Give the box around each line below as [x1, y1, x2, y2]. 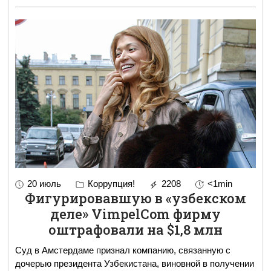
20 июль [27, 178, 61, 189]
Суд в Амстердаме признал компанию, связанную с [15, 244, 230, 255]
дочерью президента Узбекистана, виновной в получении [15, 258, 254, 269]
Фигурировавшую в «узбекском [25, 189, 246, 207]
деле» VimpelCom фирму [50, 204, 221, 223]
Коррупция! [85, 178, 135, 189]
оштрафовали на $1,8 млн [48, 220, 223, 238]
